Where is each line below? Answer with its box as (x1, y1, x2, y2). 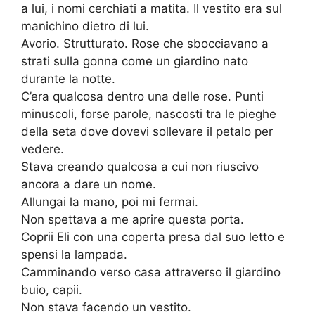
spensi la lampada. (21, 247, 127, 262)
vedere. (21, 142, 64, 157)
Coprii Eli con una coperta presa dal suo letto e (21, 230, 285, 245)
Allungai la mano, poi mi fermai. (21, 195, 198, 210)
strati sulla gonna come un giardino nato (21, 54, 248, 69)
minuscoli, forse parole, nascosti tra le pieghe (21, 107, 276, 122)
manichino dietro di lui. (21, 19, 149, 34)
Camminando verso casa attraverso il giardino (21, 265, 281, 280)
